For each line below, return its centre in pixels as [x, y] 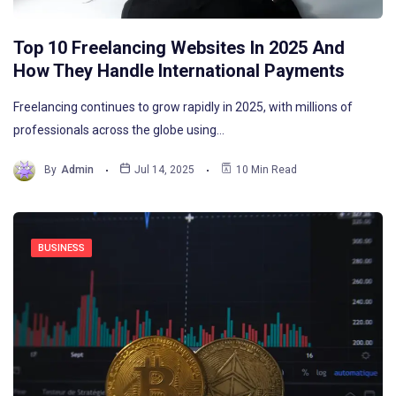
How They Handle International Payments [179, 70]
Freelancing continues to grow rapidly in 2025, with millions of [183, 107]
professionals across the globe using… [119, 129]
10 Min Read [267, 170]
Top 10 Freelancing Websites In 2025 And [179, 47]
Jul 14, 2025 [165, 170]
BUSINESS [61, 247]
